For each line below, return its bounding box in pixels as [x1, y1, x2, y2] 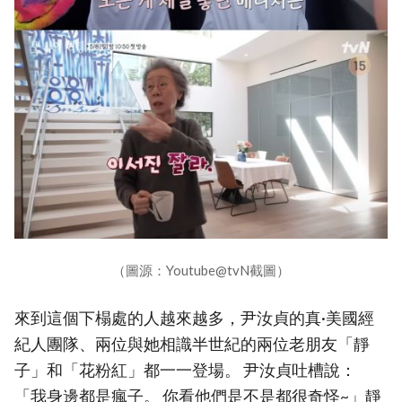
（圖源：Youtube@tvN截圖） [112, 262, 290, 279]
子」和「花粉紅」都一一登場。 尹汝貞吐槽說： [14, 361, 356, 380]
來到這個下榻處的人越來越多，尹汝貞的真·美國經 [14, 309, 374, 328]
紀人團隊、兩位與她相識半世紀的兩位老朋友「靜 [14, 335, 370, 354]
